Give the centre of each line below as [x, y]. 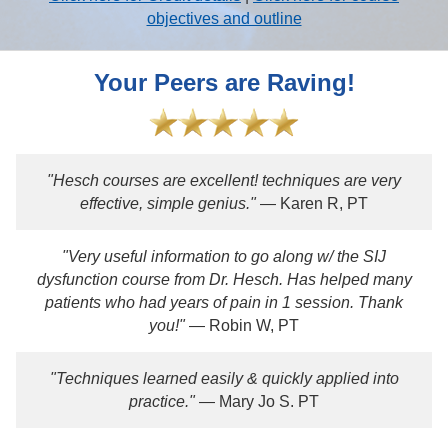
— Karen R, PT [312, 203]
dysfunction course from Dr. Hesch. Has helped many [224, 279]
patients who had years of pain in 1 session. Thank [224, 302]
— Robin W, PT [242, 325]
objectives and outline [224, 18]
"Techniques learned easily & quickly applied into [224, 378]
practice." [162, 401]
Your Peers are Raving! [224, 82]
